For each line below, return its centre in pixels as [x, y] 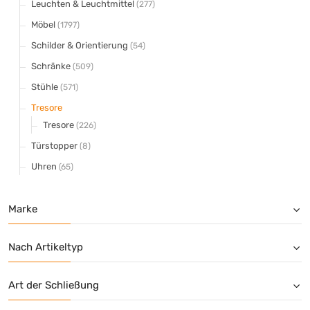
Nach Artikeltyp [46, 247]
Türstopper [55, 145]
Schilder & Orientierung [81, 45]
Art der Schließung [54, 285]
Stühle [46, 86]
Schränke [52, 66]
